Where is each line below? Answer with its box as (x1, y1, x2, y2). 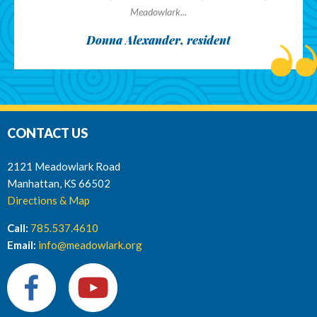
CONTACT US (7, 125, 88, 141)
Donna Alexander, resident (86, 33, 231, 47)
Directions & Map (7, 194, 90, 207)
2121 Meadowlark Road (7, 160, 120, 173)
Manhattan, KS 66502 (7, 177, 110, 190)
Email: (7, 238, 36, 251)
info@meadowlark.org (38, 238, 142, 251)
